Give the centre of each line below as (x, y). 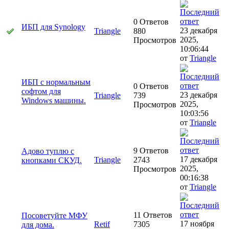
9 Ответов (151, 151)
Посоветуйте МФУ (54, 216)
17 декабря (199, 159)
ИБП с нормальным (56, 82)
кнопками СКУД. (52, 161)
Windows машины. (54, 101)
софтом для (41, 91)
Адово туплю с (48, 151)
